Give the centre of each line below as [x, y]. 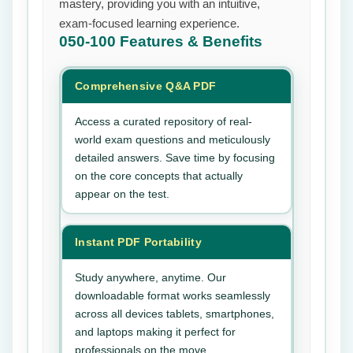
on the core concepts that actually [159, 176]
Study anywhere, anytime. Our [150, 277]
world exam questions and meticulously [173, 139]
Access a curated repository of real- [163, 121]
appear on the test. [122, 194]
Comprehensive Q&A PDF [146, 86]
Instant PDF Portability [138, 242]
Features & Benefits [191, 41]
